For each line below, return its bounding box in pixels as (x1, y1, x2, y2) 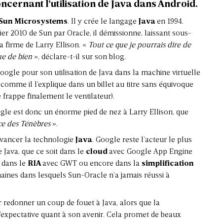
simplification (142, 159, 194, 168)
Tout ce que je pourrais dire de (88, 41, 191, 49)
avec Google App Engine (109, 147, 192, 156)
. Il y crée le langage (68, 17, 139, 26)
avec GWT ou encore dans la (42, 159, 142, 168)
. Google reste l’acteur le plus (92, 136, 192, 144)
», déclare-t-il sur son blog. (32, 53, 126, 61)
